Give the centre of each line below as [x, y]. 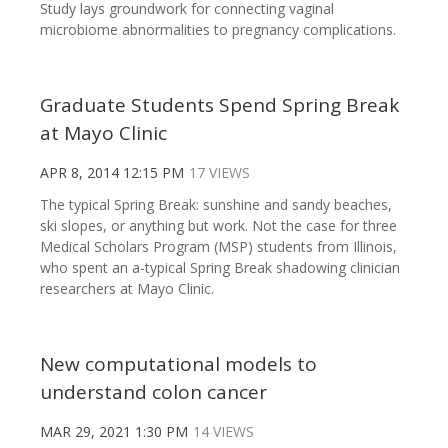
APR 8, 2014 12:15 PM [112, 172]
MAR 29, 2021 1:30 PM [114, 431]
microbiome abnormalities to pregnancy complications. [218, 29]
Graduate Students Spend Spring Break [219, 104]
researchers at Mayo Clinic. [127, 288]
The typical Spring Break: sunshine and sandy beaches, [216, 204]
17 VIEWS [219, 172]
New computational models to [178, 363]
